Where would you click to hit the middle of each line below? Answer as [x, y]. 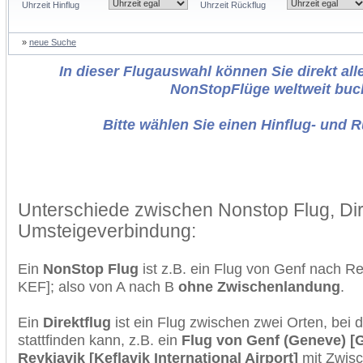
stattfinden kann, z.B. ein [100, 340]
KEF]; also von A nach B [98, 286]
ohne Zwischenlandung [259, 286]
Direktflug [77, 322]
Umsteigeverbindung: [107, 231]
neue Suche [53, 42]
